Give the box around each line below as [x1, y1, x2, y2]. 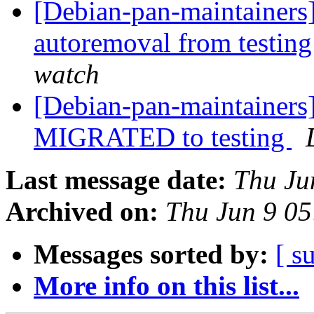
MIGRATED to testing [34, 122, 292, 153]
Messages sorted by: [34, 239, 268, 270]
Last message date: [6, 165, 226, 196]
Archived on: [6, 196, 158, 227]
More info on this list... [34, 271, 299, 301]
